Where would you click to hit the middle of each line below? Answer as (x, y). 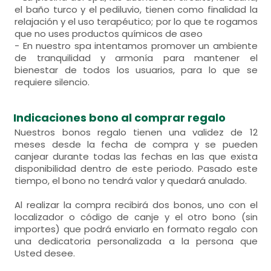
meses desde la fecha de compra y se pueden (136, 144)
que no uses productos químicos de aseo (109, 34)
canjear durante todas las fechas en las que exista (136, 156)
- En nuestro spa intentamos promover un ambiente (136, 46)
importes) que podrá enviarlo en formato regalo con (136, 229)
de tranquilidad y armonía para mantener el (136, 58)
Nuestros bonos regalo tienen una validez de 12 (136, 132)
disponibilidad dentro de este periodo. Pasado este (136, 168)
